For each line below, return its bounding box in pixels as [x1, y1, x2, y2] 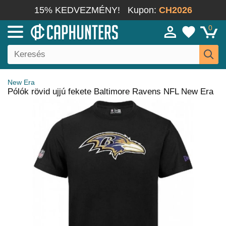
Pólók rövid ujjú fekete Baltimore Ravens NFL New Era [8, 87, 213, 96]
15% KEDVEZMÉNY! [34, 5, 120, 15]
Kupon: [127, 5, 159, 15]
